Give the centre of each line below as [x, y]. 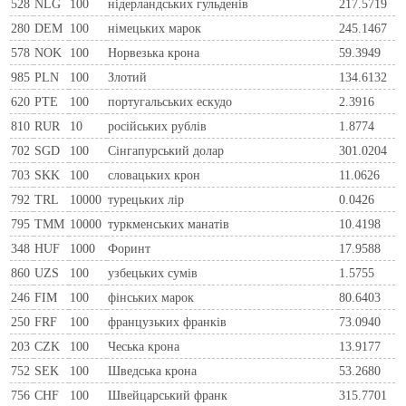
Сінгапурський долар [166, 150]
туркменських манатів [169, 223]
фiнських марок [151, 297]
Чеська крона [144, 346]
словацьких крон [155, 174]
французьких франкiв [168, 321]
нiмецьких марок [155, 28]
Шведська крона [153, 370]
